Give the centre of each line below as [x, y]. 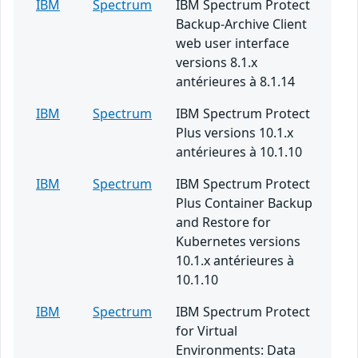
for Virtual [207, 331]
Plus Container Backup [244, 203]
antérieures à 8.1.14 [235, 82]
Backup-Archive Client [241, 24]
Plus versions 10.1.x [235, 133]
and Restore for [223, 223]
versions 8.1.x [217, 63]
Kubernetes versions [238, 242]
